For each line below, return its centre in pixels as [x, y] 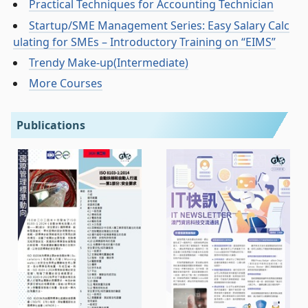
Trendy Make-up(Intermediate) [109, 63]
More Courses [66, 84]
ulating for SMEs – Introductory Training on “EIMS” [145, 42]
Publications [51, 125]
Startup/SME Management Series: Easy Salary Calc [159, 25]
